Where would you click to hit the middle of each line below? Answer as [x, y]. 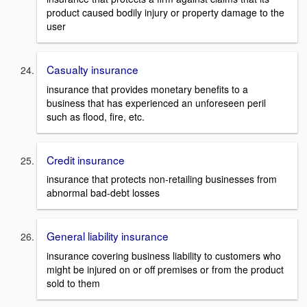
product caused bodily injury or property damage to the [165, 12]
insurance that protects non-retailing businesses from [162, 179]
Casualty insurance [93, 69]
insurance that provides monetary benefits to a [147, 89]
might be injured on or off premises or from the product [165, 269]
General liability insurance [108, 236]
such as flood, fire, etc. [96, 116]
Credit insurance [86, 159]
